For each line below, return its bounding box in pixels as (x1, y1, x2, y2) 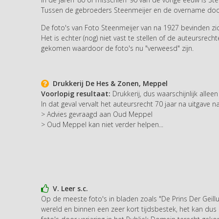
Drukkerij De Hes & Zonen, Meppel (49, 78, 168, 88)
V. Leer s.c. (49, 183, 88, 193)
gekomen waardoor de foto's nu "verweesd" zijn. (41, 43, 194, 53)
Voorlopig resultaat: (41, 88, 110, 98)
